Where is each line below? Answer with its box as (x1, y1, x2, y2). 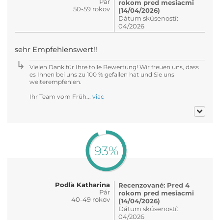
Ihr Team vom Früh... (29, 92, 92, 100)
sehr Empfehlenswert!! (15, 45, 97, 54)
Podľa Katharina (55, 180, 110, 189)
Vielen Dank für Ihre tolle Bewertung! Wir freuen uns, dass (29, 63, 199, 71)
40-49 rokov (71, 195, 110, 203)
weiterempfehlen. (29, 78, 82, 85)
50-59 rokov (73, 4, 110, 13)
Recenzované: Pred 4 (118, 181, 190, 189)
